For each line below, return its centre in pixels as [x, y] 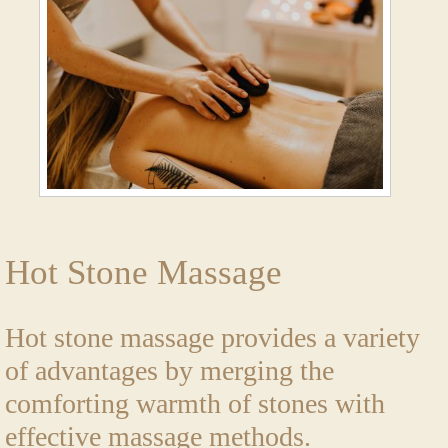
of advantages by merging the [169, 370]
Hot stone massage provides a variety [212, 337]
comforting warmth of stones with [195, 403]
